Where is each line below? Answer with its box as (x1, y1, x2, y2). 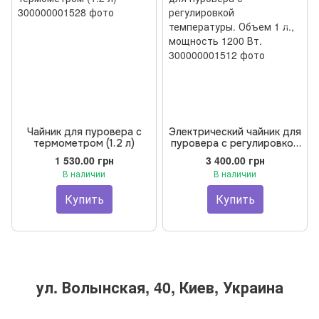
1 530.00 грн (54, 152, 114, 167)
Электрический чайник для (169, 125, 301, 138)
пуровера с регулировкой (171, 137, 299, 150)
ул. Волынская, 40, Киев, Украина (36, 276, 283, 298)
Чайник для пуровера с (26, 125, 142, 138)
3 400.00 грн (205, 152, 265, 167)
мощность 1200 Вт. (187, 159, 283, 172)
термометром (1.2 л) (33, 137, 135, 150)
